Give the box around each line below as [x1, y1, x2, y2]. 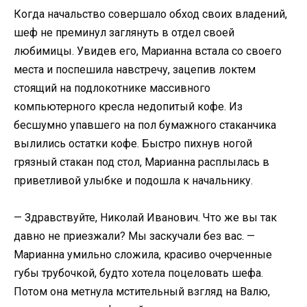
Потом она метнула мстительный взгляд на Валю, [14, 284, 270, 298]
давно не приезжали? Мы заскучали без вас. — [14, 229, 255, 243]
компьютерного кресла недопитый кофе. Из [14, 99, 243, 113]
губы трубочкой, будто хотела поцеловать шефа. [14, 266, 263, 280]
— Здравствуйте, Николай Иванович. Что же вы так [14, 210, 277, 224]
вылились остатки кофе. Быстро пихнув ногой [14, 136, 252, 150]
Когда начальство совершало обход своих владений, [14, 7, 287, 21]
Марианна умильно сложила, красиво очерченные [14, 247, 272, 261]
